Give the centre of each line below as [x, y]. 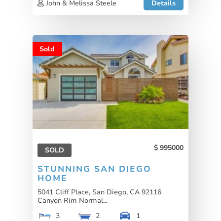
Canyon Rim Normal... [73, 201]
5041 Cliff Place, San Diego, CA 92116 [99, 192]
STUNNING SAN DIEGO [94, 169]
